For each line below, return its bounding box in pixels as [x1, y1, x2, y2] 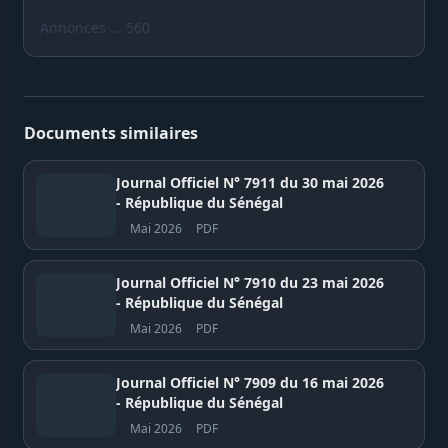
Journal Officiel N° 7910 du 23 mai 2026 [116, 272, 384, 292]
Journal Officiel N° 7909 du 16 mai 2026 [116, 372, 384, 392]
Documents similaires [24, 121, 198, 144]
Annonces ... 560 [40, 17, 150, 37]
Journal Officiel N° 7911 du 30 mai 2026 [116, 172, 384, 192]
